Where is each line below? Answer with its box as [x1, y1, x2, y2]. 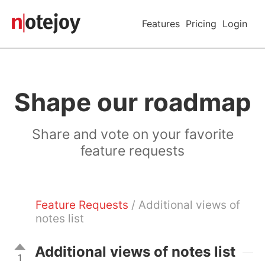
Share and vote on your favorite [31, 126, 234, 143]
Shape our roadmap [14, 87, 251, 117]
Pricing [186, 18, 216, 30]
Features [142, 18, 180, 30]
